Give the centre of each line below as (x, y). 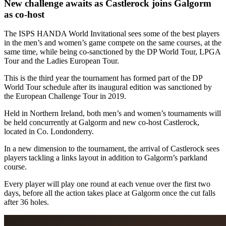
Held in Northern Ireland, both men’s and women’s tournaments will (112, 114)
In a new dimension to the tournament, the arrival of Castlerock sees (112, 149)
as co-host (24, 14)
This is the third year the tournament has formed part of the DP (103, 78)
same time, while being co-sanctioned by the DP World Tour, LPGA (112, 52)
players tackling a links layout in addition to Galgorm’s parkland (106, 158)
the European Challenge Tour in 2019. (65, 96)
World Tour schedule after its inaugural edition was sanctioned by (108, 87)
